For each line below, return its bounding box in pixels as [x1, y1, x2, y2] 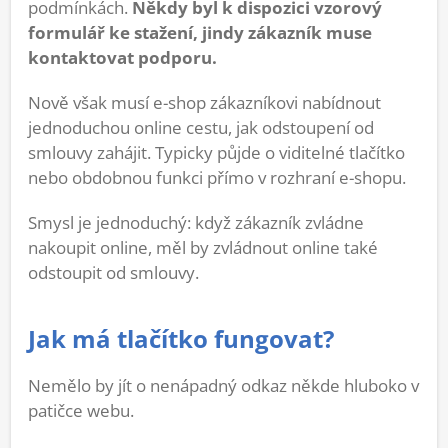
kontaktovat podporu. [28, 46, 217, 70]
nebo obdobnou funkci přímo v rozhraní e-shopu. [28, 166, 406, 190]
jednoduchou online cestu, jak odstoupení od [28, 116, 374, 140]
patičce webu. [28, 399, 134, 423]
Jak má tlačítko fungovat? [28, 323, 334, 356]
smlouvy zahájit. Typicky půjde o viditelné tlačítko [28, 141, 405, 165]
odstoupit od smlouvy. [28, 261, 199, 285]
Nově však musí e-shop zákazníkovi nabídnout [28, 91, 381, 115]
